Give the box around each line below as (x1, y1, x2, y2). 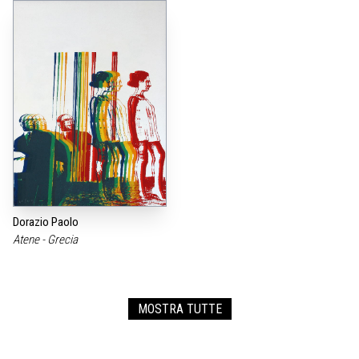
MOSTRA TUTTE (137, 301, 222, 317)
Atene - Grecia (13, 232, 80, 248)
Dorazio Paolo (13, 215, 79, 230)
